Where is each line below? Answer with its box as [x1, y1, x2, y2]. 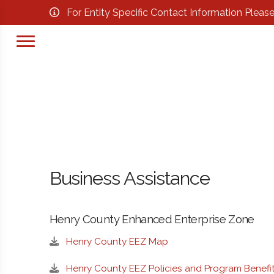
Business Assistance [49, 167, 210, 190]
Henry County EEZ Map [65, 235, 168, 247]
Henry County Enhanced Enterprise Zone [49, 213, 254, 226]
